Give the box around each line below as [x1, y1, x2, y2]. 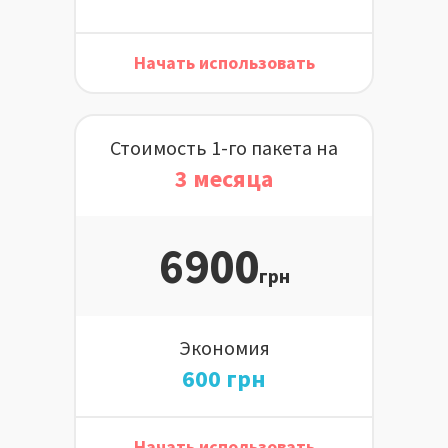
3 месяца [175, 162, 273, 194]
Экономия [178, 334, 270, 360]
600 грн [182, 362, 266, 394]
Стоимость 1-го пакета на [110, 134, 338, 160]
